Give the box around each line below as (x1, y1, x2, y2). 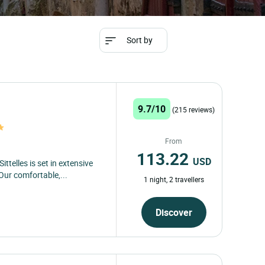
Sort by (126, 34, 153, 46)
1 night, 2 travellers (143, 174, 204, 184)
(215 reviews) (172, 104, 215, 114)
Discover (155, 205, 192, 219)
